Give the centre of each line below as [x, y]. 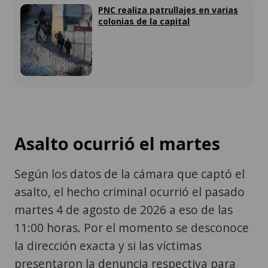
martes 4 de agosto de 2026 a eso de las [124, 210]
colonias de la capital [144, 21]
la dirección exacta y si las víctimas [108, 246]
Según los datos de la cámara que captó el [130, 174]
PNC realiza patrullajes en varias [168, 10]
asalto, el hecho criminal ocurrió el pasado [130, 192]
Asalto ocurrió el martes [117, 144]
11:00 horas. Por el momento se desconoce [132, 228]
